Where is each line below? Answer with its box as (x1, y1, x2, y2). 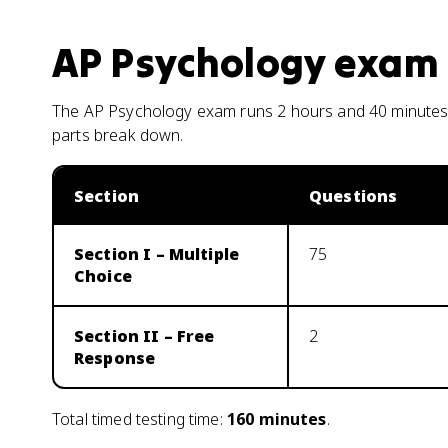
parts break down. (52, 124, 184, 146)
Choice (74, 265, 132, 287)
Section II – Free (74, 325, 215, 347)
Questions (309, 185, 398, 207)
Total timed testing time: (52, 408, 227, 430)
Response (74, 347, 156, 369)
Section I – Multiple (74, 243, 240, 265)
